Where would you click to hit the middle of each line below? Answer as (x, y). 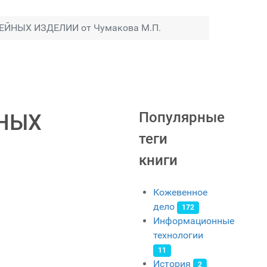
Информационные (194, 221)
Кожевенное (180, 193)
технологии (178, 235)
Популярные (182, 118)
